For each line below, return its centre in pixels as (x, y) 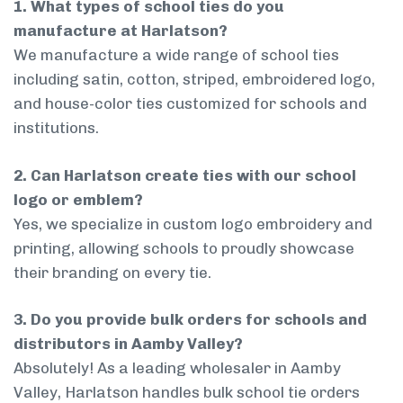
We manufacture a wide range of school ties (176, 55)
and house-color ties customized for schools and (190, 104)
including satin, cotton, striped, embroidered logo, (194, 80)
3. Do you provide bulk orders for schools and (190, 320)
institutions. (56, 128)
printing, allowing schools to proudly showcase (184, 248)
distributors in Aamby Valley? (128, 344)
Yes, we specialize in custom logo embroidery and (193, 224)
